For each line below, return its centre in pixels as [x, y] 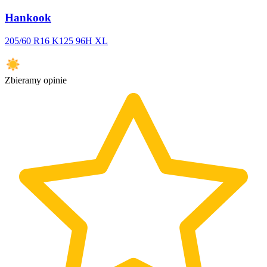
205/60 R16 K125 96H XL [56, 41]
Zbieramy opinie [36, 80]
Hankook [28, 18]
